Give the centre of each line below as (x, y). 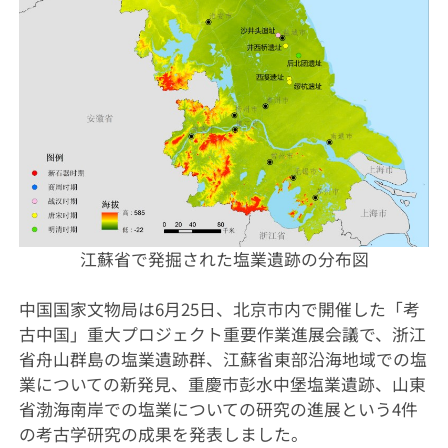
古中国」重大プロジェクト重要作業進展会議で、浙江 (222, 333)
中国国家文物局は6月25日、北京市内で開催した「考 (219, 308)
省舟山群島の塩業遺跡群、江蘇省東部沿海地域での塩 (222, 358)
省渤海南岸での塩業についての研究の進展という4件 (218, 408)
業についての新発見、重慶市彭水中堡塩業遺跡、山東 (222, 383)
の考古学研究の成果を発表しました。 (163, 433)
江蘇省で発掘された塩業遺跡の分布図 (224, 258)
